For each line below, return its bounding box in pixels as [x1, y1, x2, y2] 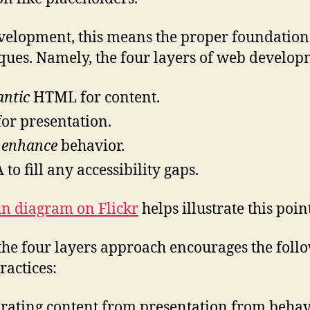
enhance [1, 136, 57, 156]
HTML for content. [30, 88, 160, 107]
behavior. [57, 136, 125, 156]
